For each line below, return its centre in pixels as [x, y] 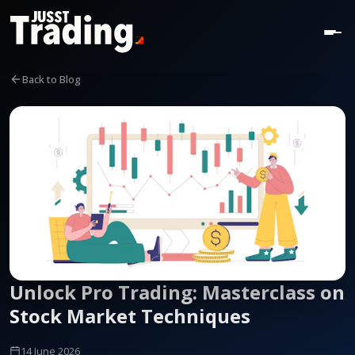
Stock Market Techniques [130, 315]
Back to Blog [52, 79]
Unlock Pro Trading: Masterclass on [177, 292]
